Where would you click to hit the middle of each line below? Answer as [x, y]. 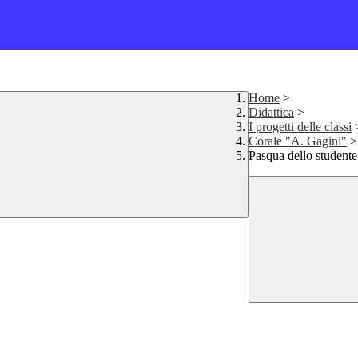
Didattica [271, 113]
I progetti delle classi [300, 127]
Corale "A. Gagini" [298, 141]
